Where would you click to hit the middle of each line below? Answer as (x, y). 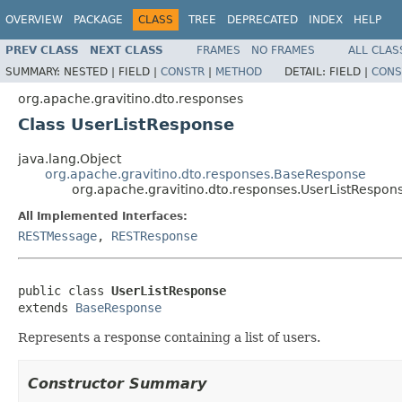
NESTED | (91, 71)
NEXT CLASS (127, 50)
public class (65, 290)
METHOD (239, 71)
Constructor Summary (117, 383)
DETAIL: (307, 71)
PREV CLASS (42, 50)
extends (47, 307)
